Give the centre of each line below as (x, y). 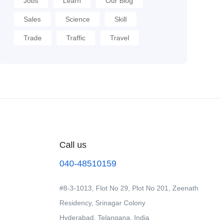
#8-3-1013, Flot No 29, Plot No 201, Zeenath (129, 188)
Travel (119, 38)
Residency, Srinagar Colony (102, 203)
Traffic (76, 38)
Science (77, 19)
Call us (73, 145)
